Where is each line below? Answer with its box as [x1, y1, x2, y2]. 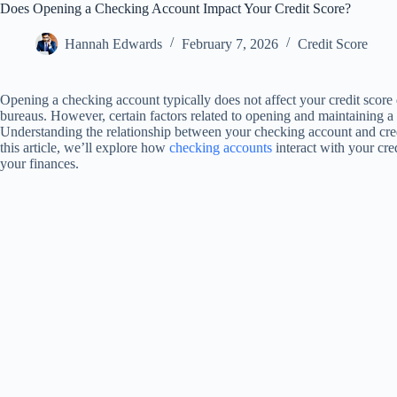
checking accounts [169, 139, 272, 155]
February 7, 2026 [182, 35, 278, 51]
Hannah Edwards [65, 35, 162, 51]
